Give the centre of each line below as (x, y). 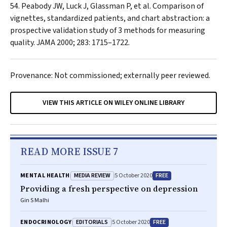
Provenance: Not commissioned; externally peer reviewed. (110, 75)
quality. (23, 43)
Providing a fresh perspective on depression (109, 188)
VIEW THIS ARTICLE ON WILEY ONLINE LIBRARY (113, 103)
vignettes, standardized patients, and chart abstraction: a (110, 18)
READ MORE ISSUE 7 (69, 152)
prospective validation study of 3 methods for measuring (108, 30)
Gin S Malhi (35, 200)
